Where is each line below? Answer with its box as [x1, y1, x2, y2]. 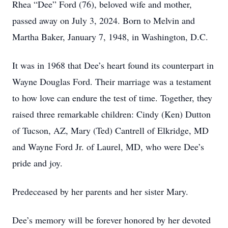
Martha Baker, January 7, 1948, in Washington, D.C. [12, 31, 208, 43]
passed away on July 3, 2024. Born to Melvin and [12, 14, 195, 26]
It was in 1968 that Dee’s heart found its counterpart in [12, 59, 214, 71]
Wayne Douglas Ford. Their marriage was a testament [12, 75, 211, 88]
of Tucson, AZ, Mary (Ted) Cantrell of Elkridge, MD [12, 124, 209, 136]
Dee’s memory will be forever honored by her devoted [12, 214, 211, 226]
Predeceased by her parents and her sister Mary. [12, 185, 188, 197]
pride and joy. [12, 157, 63, 169]
